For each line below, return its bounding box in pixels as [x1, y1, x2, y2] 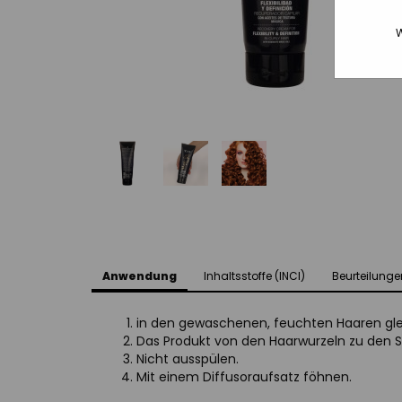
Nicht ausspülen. [136, 350, 239, 368]
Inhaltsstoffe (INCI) [204, 268, 305, 284]
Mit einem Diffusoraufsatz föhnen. [136, 368, 352, 386]
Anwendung [102, 268, 177, 284]
